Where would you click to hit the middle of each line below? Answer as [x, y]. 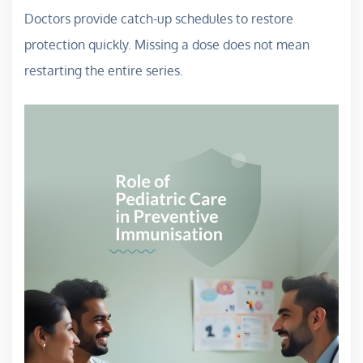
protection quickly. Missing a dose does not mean [167, 44]
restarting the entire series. [104, 70]
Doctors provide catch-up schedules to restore [159, 18]
